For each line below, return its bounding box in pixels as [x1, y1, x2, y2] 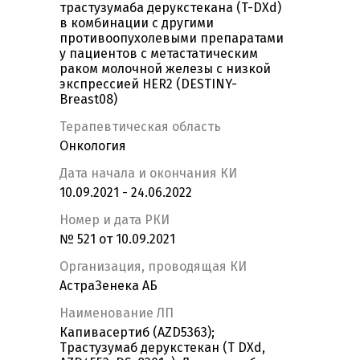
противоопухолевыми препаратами [59, 31, 284, 47]
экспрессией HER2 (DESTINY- [59, 76, 237, 92]
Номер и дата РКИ [59, 212, 170, 228]
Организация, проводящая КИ [59, 259, 247, 275]
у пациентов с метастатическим [59, 46, 258, 62]
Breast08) [59, 92, 117, 108]
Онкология [59, 138, 126, 154]
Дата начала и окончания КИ [59, 166, 237, 182]
